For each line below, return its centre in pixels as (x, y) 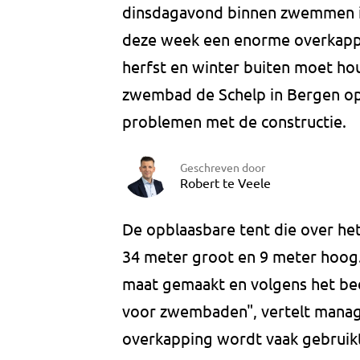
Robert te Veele (225, 182)
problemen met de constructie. (234, 121)
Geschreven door (223, 167)
